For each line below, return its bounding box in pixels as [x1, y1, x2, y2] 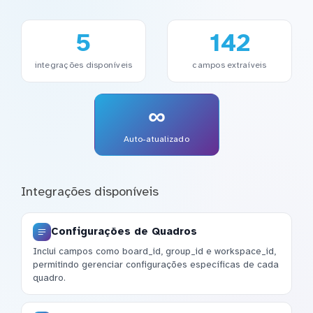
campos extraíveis [192, 59, 267, 71]
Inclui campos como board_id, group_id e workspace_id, [33, 245, 276, 258]
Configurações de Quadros [51, 225, 197, 238]
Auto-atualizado [124, 133, 189, 145]
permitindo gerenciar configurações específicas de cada [33, 259, 279, 271]
